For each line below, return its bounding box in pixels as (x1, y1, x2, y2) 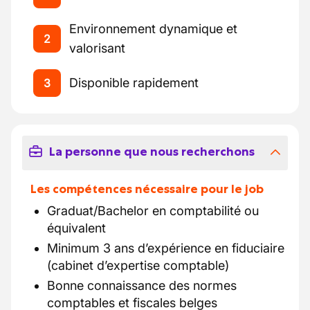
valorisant (69, 41, 125, 55)
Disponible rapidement (69, 75, 199, 90)
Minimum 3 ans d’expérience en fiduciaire (47, 241, 284, 255)
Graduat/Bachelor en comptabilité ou (47, 203, 259, 218)
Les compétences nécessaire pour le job (30, 181, 264, 197)
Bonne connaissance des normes (47, 278, 237, 293)
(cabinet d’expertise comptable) (47, 258, 229, 273)
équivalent (47, 221, 106, 235)
